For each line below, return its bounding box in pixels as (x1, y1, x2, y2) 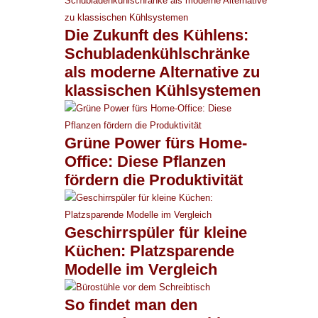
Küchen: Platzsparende (65, 241, 234, 260)
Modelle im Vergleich (65, 260, 217, 278)
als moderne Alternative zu (65, 62, 260, 81)
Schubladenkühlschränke (65, 44, 250, 62)
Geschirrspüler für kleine (65, 223, 247, 241)
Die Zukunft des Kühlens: (65, 26, 248, 44)
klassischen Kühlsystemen (65, 81, 261, 99)
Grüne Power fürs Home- (65, 133, 247, 152)
